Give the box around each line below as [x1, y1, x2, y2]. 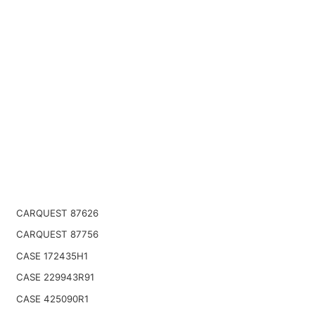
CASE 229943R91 [15, 271, 94, 283]
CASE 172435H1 [15, 250, 88, 262]
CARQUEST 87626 [15, 207, 98, 219]
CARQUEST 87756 [15, 229, 98, 240]
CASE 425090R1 [15, 293, 89, 305]
